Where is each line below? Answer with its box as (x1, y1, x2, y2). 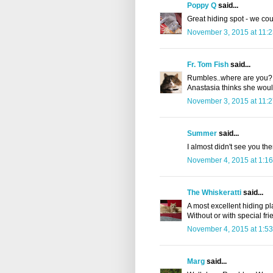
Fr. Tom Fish (187, 60, 229, 69)
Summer (187, 129, 217, 138)
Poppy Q (187, 1, 216, 10)
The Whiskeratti (187, 188, 241, 197)
